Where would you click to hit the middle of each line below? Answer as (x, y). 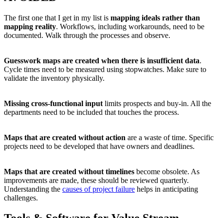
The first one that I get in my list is (57, 18)
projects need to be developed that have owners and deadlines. (99, 146)
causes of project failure (99, 189)
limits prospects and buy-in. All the (157, 103)
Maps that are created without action (65, 137)
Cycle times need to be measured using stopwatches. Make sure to (105, 69)
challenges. (21, 198)
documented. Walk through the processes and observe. (87, 35)
